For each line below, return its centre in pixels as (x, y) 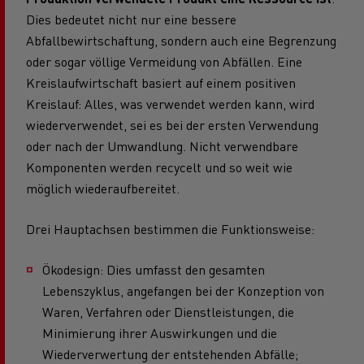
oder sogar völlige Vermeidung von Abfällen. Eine (164, 61)
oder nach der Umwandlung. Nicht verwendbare (162, 145)
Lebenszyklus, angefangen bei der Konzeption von (183, 290)
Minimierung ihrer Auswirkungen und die (160, 332)
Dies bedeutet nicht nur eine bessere (131, 19)
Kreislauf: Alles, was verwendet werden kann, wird (170, 103)
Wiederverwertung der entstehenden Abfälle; (170, 353)
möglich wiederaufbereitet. (103, 188)
